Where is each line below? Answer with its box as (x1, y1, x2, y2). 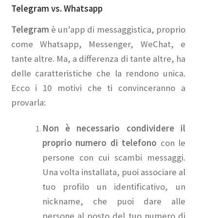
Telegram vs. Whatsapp (11, 3, 103, 15)
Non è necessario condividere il (42, 123, 186, 134)
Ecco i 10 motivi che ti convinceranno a (11, 82, 186, 94)
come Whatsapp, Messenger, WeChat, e (11, 38, 186, 50)
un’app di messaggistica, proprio (58, 24, 186, 36)
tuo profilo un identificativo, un (42, 181, 186, 193)
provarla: (11, 97, 46, 109)
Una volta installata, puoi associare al (42, 166, 186, 178)
